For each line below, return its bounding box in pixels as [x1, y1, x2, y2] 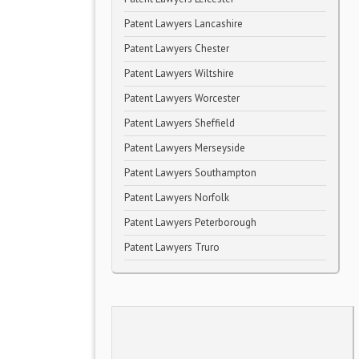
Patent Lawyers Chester [124, 42, 229, 55]
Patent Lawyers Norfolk [124, 191, 229, 204]
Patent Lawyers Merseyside [124, 141, 245, 155]
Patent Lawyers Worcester [124, 91, 240, 105]
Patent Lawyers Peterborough [124, 216, 256, 229]
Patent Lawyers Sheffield [124, 116, 235, 130]
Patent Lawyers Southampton [124, 166, 256, 179]
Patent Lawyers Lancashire [124, 17, 243, 30]
